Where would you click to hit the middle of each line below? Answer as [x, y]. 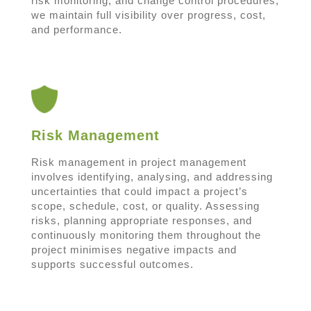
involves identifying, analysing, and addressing [152, 176]
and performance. [76, 29]
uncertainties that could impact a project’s [139, 191]
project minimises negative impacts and [134, 249]
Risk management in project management [138, 162]
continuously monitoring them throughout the [146, 235]
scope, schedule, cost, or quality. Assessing [145, 205]
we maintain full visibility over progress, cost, [148, 15]
